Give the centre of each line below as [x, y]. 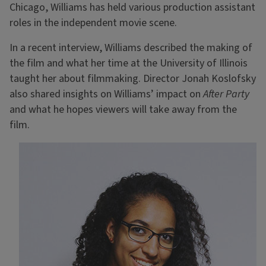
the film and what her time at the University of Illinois [129, 64]
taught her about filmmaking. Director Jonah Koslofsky [133, 79]
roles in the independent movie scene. [93, 23]
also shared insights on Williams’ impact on [106, 94]
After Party [226, 94]
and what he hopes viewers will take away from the [123, 110]
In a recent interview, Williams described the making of [131, 48]
